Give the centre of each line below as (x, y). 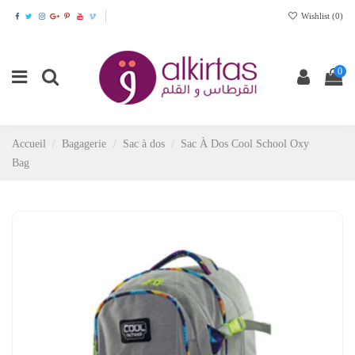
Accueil (29, 144)
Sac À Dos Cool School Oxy (245, 144)
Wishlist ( (317, 15)
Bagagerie (84, 144)
